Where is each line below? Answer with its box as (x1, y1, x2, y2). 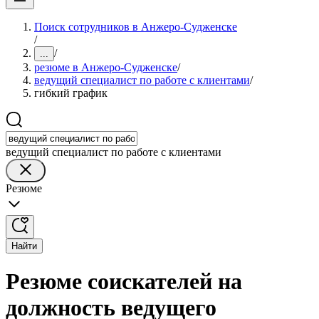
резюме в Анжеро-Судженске (34, 61, 177, 73)
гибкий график (34, 87, 108, 99)
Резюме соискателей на (6, 268, 242, 295)
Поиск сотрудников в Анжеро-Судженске (34, 21, 237, 33)
